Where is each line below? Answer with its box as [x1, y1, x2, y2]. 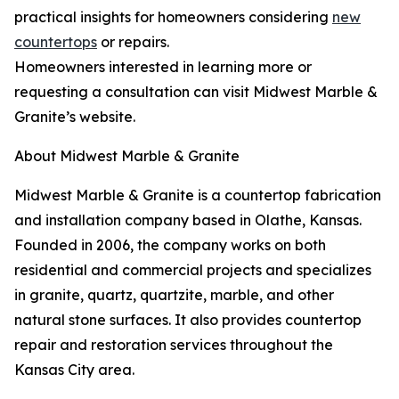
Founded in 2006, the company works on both [14, 236, 326, 254]
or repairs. [97, 33, 169, 51]
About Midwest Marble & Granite [14, 147, 240, 165]
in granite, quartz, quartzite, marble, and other [14, 286, 334, 304]
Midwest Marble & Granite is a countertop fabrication [14, 186, 381, 204]
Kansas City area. [14, 361, 134, 379]
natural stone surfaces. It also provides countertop [14, 311, 362, 329]
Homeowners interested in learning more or [14, 58, 312, 76]
